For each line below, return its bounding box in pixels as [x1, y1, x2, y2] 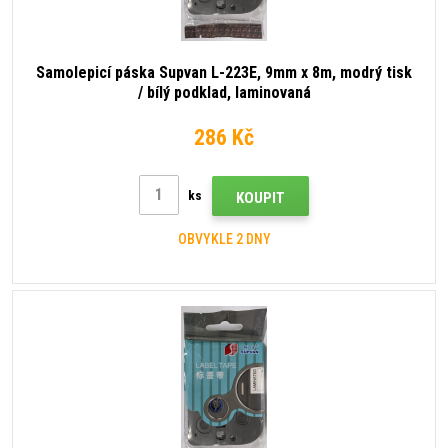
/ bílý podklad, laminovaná [137, 82, 311, 102]
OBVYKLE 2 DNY [177, 231, 271, 248]
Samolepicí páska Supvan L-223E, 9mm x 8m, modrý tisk [36, 62, 412, 82]
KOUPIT [236, 189, 285, 208]
